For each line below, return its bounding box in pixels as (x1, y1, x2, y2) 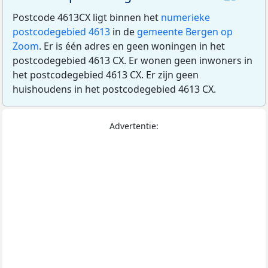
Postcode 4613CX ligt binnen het (13, 11, 161, 25)
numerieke (161, 11, 210, 25)
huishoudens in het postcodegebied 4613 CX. (13, 83, 216, 96)
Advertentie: (109, 120, 159, 132)
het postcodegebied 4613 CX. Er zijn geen (13, 68, 199, 82)
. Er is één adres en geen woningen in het (39, 39, 225, 53)
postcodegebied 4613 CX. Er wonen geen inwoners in (13, 54, 252, 68)
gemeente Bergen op (137, 25, 233, 39)
